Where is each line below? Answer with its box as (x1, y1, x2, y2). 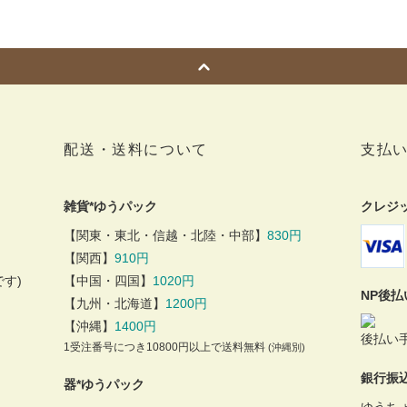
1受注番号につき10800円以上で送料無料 (64, 341, 266, 353)
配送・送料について (64, 142, 208, 157)
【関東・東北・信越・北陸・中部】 (64, 228, 268, 243)
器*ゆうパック (64, 377, 145, 392)
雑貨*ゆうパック (64, 199, 158, 213)
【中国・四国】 (64, 273, 154, 288)
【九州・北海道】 (64, 296, 166, 311)
